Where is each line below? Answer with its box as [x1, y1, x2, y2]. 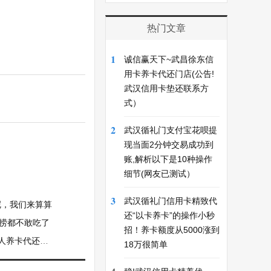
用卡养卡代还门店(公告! [124, 69, 214, 79]
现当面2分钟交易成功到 [124, 140, 214, 149]
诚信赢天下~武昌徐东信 [124, 54, 214, 64]
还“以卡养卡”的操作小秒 [124, 211, 215, 220]
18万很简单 [124, 240, 168, 249]
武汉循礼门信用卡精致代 [124, 196, 217, 206]
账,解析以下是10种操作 [124, 154, 212, 164]
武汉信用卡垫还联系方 [124, 83, 209, 93]
